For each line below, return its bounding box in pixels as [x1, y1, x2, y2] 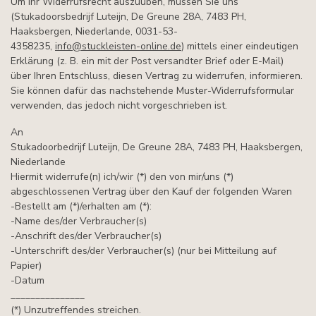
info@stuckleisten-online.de [55, 39, 181, 54]
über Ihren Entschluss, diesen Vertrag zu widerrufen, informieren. [11, 69, 303, 83]
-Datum [11, 273, 44, 287]
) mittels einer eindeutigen [181, 39, 298, 54]
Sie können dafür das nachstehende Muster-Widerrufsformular [11, 84, 294, 98]
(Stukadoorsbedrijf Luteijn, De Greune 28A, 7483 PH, [11, 10, 246, 24]
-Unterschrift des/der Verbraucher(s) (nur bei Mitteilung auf [11, 243, 276, 257]
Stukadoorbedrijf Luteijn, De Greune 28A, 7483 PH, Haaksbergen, [11, 140, 303, 154]
